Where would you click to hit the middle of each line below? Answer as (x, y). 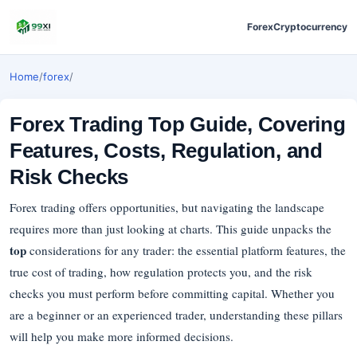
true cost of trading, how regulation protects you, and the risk (161, 272)
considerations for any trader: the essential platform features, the (186, 250)
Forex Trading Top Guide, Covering (178, 124)
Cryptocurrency (310, 27)
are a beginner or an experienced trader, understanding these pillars (176, 315)
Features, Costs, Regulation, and (166, 151)
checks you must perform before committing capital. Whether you (172, 293)
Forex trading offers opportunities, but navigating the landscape (167, 207)
